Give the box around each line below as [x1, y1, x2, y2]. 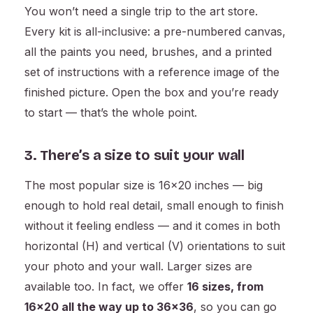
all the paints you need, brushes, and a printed [24, 45, 272, 59]
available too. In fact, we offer [24, 279, 187, 294]
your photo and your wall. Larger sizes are [24, 259, 252, 274]
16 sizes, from [187, 279, 263, 294]
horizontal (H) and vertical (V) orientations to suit [24, 239, 285, 254]
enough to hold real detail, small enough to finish [24, 198, 284, 213]
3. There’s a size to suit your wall [24, 147, 245, 164]
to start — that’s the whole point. [24, 105, 197, 120]
